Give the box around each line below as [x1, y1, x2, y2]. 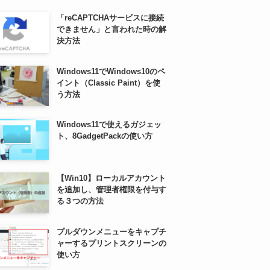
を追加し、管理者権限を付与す [56, 185, 166, 194]
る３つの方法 [56, 196, 104, 206]
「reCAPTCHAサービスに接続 [56, 13, 164, 23]
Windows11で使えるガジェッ [56, 120, 162, 130]
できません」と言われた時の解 [56, 25, 166, 34]
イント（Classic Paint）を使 [56, 78, 160, 87]
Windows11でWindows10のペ [56, 66, 165, 76]
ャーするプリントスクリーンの [56, 238, 166, 248]
